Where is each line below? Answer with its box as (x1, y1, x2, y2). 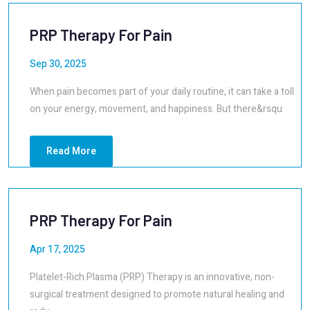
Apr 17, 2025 (30, 242, 85, 257)
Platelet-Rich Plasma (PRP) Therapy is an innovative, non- (30, 270, 275, 284)
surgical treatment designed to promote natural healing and (30, 287, 284, 302)
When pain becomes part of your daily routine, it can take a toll (30, 84, 294, 99)
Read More (46, 144, 96, 158)
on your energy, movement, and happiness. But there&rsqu (30, 102, 282, 116)
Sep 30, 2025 (30, 57, 86, 71)
